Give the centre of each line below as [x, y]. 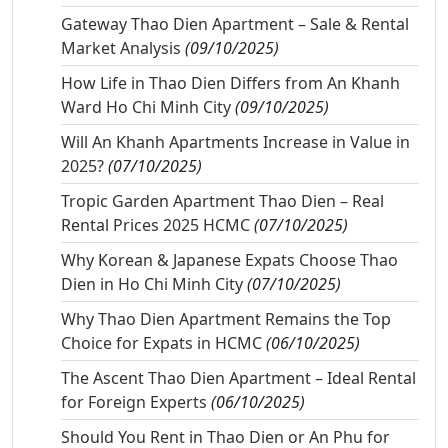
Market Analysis [121, 48]
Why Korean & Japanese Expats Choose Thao [229, 260]
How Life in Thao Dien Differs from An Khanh [230, 83]
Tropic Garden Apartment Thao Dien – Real [222, 201]
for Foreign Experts [134, 402]
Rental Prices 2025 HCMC [155, 225]
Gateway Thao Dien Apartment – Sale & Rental [235, 24]
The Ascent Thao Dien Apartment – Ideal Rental [238, 378]
